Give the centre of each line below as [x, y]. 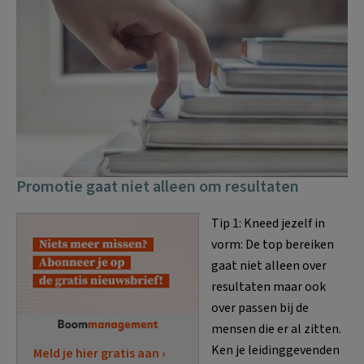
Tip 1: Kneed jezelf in [268, 223]
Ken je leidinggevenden [275, 350]
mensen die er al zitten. [276, 329]
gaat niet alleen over [269, 266]
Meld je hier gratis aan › [100, 353]
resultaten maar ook [269, 287]
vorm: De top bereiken [273, 245]
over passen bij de [260, 308]
